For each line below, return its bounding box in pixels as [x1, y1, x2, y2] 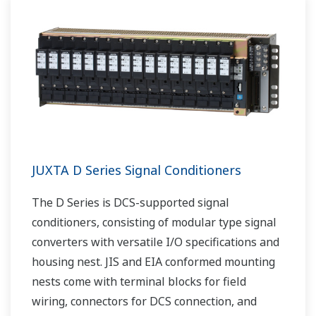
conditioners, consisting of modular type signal [32, 214, 276, 231]
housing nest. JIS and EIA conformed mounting [32, 254, 275, 270]
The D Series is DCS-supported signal [32, 195, 229, 211]
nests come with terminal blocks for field [32, 274, 246, 290]
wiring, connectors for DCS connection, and [32, 293, 257, 310]
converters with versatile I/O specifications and [32, 234, 279, 250]
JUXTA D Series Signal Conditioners [32, 162, 241, 179]
